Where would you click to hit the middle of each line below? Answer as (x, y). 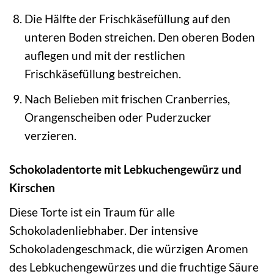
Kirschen (32, 188)
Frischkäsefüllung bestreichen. (102, 73)
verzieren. (50, 136)
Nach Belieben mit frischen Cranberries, (127, 99)
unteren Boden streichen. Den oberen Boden (139, 37)
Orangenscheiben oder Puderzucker (118, 117)
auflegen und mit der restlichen (105, 55)
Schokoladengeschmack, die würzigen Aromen (129, 248)
